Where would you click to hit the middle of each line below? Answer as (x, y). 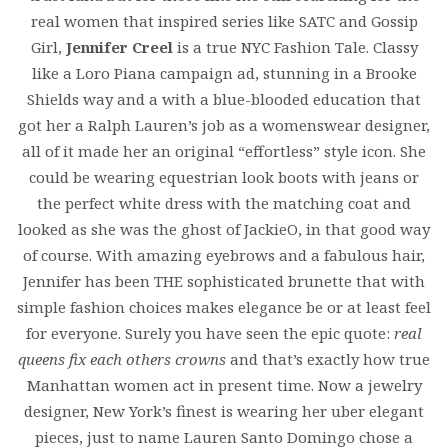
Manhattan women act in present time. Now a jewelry (224, 384)
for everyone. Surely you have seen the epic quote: (210, 332)
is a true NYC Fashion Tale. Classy (297, 46)
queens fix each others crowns (124, 358)
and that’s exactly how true (330, 358)
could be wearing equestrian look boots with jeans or (224, 176)
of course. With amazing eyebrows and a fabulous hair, (224, 254)
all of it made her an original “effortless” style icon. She (224, 150)
